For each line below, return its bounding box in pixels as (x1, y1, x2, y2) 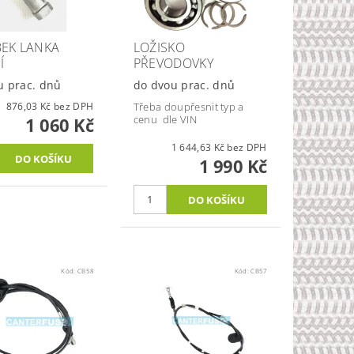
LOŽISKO (133, 38, 185, 56)
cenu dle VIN (133, 111, 200, 126)
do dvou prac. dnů (133, 77, 235, 92)
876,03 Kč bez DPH (54, 99, 94, 113)
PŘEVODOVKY (133, 54, 213, 72)
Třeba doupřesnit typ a (133, 99, 244, 114)
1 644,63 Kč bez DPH (227, 140, 267, 154)
